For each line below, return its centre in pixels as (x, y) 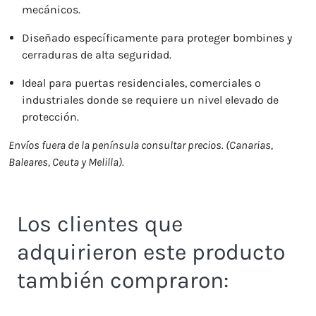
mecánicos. (51, 10)
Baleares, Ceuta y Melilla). (66, 162)
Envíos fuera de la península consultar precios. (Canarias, (141, 145)
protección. (51, 117)
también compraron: (123, 280)
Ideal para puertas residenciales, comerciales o (142, 83)
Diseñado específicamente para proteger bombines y (157, 38)
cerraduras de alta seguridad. (97, 55)
